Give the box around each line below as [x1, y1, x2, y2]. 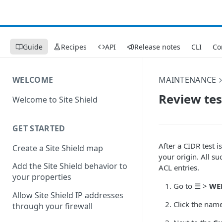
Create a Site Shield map [12, 142, 103, 154]
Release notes [134, 42, 180, 52]
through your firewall [12, 201, 93, 212]
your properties [12, 171, 71, 183]
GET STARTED [12, 122, 65, 134]
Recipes [61, 42, 87, 52]
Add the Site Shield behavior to [12, 161, 127, 172]
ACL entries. [159, 163, 199, 172]
